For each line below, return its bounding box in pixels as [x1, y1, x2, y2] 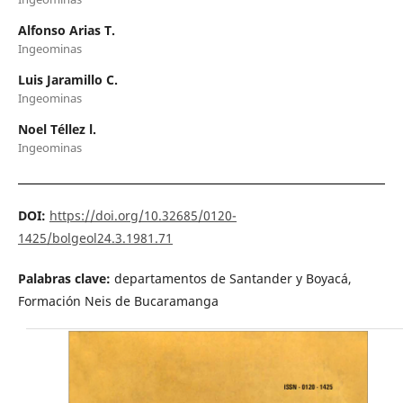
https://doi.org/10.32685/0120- [49, 207, 237, 225]
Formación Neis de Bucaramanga [17, 292, 219, 310]
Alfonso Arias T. [17, 22, 115, 40]
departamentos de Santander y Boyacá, [113, 270, 352, 288]
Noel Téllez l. [17, 121, 96, 139]
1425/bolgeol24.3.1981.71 [17, 229, 173, 247]
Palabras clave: [17, 270, 114, 288]
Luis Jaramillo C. [17, 71, 118, 89]
